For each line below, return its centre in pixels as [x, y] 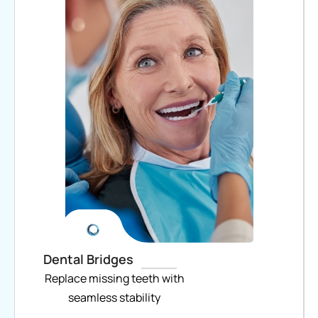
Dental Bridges [88, 259]
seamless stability [114, 297]
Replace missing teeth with [114, 278]
